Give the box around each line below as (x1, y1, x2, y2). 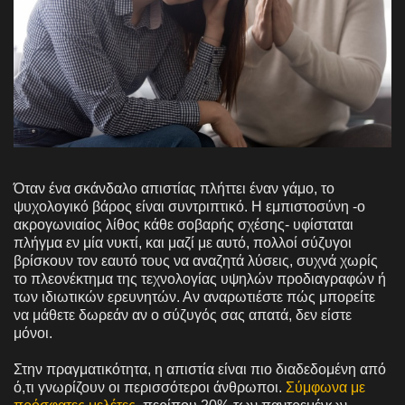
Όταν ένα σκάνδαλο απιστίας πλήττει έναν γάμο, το (14, 180, 334, 196)
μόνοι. (14, 325, 52, 341)
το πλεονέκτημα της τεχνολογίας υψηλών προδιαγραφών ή (14, 270, 386, 287)
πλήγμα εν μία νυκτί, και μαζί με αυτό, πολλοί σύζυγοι (14, 234, 352, 250)
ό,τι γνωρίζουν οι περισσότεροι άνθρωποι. (14, 379, 286, 395)
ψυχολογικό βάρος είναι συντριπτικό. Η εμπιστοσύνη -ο (14, 198, 365, 214)
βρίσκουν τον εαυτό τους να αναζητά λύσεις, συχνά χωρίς (14, 252, 378, 268)
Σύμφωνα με (286, 379, 365, 395)
